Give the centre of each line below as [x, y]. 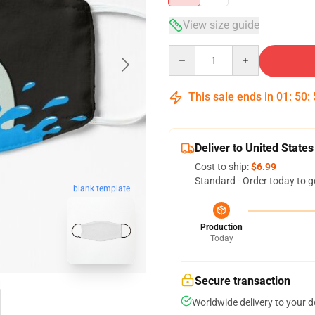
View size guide [221, 25]
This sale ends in [231, 97]
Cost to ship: [223, 167]
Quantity [187, 51]
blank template [101, 189]
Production [221, 227]
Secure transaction [243, 281]
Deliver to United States [254, 148]
